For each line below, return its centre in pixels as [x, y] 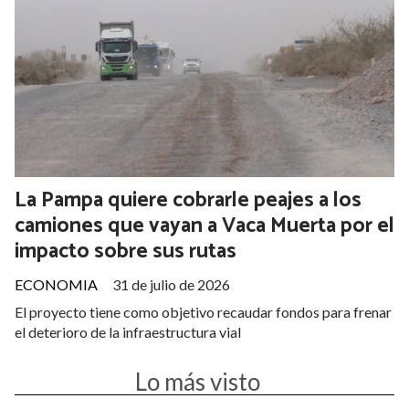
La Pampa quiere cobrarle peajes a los [188, 200]
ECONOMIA [56, 285]
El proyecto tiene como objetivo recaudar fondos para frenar [203, 312]
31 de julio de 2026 [171, 285]
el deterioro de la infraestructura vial [128, 332]
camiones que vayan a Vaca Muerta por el [204, 225]
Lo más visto [197, 382]
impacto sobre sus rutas [126, 251]
